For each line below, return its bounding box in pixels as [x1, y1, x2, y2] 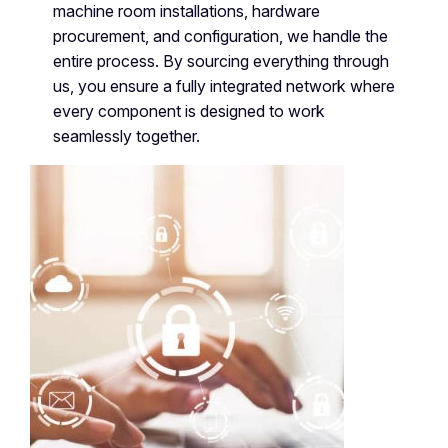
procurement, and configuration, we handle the [52, 25, 388, 46]
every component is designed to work [52, 100, 325, 121]
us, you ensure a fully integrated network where [52, 75, 395, 96]
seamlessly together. [52, 125, 200, 146]
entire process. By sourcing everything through [52, 50, 389, 71]
